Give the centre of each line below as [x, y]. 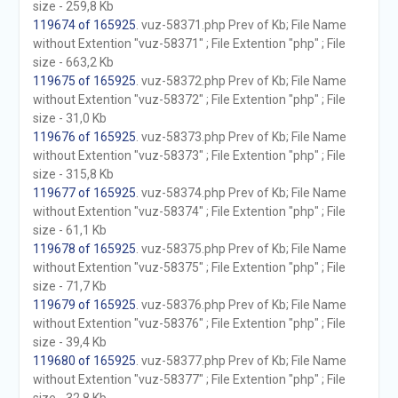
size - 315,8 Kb [73, 174]
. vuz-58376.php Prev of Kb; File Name [241, 305]
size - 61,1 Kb [69, 230]
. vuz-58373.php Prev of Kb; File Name [241, 137]
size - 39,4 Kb [69, 342]
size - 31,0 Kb [69, 118]
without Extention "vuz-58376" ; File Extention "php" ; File [189, 323]
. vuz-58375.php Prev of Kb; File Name [241, 249]
